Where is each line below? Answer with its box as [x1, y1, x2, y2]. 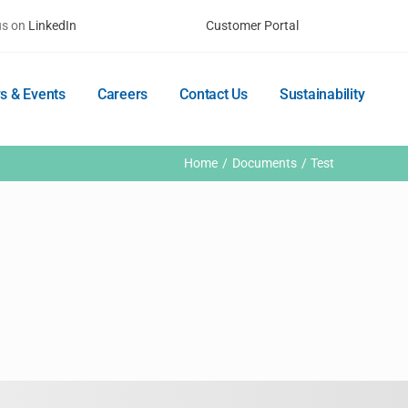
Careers [97, 86, 148, 103]
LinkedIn [28, 18, 77, 33]
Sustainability [279, 86, 365, 103]
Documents [231, 156, 297, 170]
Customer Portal [205, 18, 299, 33]
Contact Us [179, 86, 248, 103]
